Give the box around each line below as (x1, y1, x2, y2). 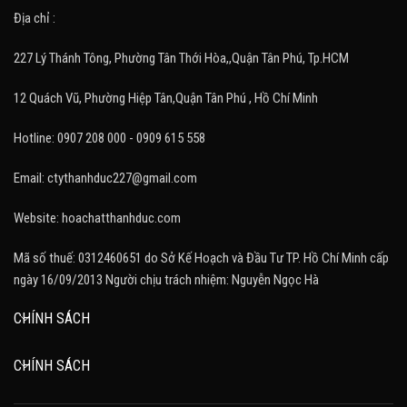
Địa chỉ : (14, 10, 55, 26)
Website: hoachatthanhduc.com (14, 210, 181, 226)
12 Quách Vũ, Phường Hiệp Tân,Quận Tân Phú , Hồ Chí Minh (14, 90, 318, 106)
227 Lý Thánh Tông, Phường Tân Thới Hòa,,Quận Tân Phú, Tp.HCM (14, 50, 349, 66)
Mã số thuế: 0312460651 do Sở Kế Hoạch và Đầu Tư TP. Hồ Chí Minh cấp (14, 250, 389, 266)
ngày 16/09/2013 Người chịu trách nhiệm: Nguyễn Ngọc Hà (14, 272, 319, 288)
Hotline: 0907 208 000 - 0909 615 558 (14, 130, 205, 146)
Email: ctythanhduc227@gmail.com (14, 170, 197, 186)
